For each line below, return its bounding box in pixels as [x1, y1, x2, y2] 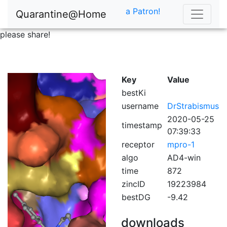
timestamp [122, 120, 162, 130]
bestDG [122, 192, 150, 202]
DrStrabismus [167, 101, 219, 111]
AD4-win [167, 153, 201, 163]
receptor [122, 139, 155, 149]
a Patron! [126, 6, 160, 16]
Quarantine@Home [16, 8, 106, 20]
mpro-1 [167, 139, 195, 149]
